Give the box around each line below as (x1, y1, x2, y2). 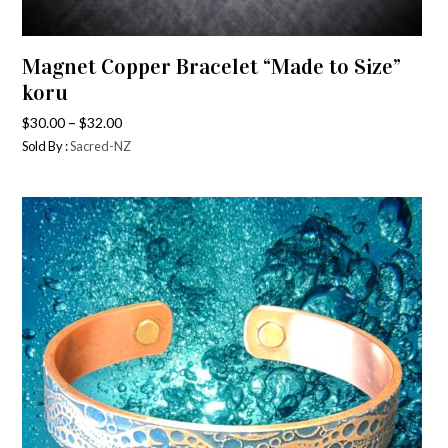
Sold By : (22, 138, 71, 154)
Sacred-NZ (70, 138, 132, 154)
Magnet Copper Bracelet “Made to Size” (22, 53, 402, 80)
